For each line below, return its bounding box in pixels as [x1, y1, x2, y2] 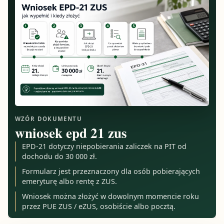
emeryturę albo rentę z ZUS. [22, 176, 117, 186]
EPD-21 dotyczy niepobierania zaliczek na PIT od [22, 141, 187, 151]
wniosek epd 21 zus [14, 123, 127, 143]
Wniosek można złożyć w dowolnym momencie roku [22, 191, 199, 201]
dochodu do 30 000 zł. [22, 151, 97, 161]
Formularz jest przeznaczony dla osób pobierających [22, 166, 200, 176]
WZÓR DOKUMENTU [14, 115, 82, 123]
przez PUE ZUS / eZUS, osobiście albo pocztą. [22, 201, 176, 211]
